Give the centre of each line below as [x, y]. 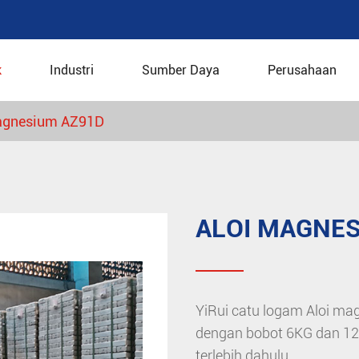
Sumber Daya [181, 70]
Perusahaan [302, 70]
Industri [72, 70]
